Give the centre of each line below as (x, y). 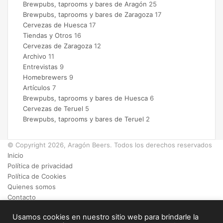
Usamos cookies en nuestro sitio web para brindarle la (106, 217)
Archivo (35, 56)
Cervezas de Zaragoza (57, 46)
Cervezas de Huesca (55, 25)
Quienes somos (32, 186)
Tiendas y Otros (48, 35)
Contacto (22, 197)
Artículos (37, 87)
